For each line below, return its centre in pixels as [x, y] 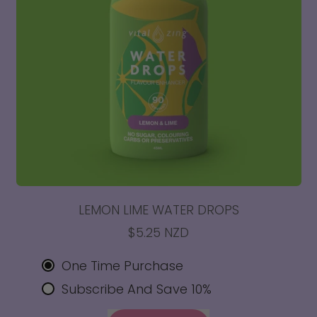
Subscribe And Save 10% [137, 289]
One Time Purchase [122, 265]
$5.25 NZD [158, 232]
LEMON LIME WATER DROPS [158, 209]
